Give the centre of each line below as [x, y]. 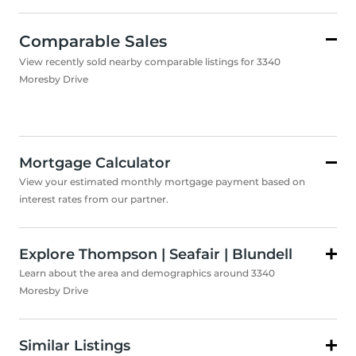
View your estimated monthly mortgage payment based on [162, 182]
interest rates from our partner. [94, 199]
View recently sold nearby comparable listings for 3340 [150, 62]
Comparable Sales [93, 42]
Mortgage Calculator [95, 163]
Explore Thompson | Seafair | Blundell [156, 255]
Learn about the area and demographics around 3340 [147, 273]
